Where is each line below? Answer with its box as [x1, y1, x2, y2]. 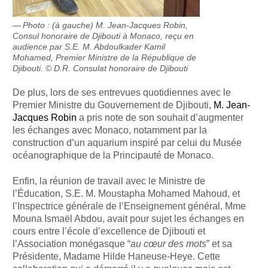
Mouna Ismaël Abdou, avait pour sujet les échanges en [13, 213, 245, 224]
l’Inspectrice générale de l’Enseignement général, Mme [13, 200, 246, 211]
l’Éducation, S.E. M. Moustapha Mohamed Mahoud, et [13, 188, 240, 199]
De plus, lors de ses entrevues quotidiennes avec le [13, 87, 232, 98]
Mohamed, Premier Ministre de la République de [13, 52, 197, 62]
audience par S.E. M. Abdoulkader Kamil [13, 41, 166, 51]
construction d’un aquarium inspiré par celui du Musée [13, 138, 242, 148]
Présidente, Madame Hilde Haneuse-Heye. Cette [13, 251, 221, 261]
